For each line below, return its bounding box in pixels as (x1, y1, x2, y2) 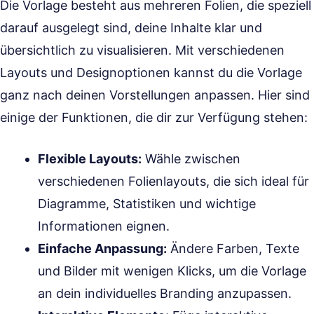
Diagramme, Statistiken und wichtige (38, 196, 256, 211)
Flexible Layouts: (38, 151, 142, 166)
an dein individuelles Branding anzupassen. (38, 286, 292, 301)
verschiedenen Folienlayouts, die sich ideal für (38, 174, 309, 189)
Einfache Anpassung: (38, 241, 167, 256)
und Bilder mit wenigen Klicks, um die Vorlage (38, 264, 306, 278)
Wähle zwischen (142, 151, 240, 166)
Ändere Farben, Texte (167, 241, 299, 256)
